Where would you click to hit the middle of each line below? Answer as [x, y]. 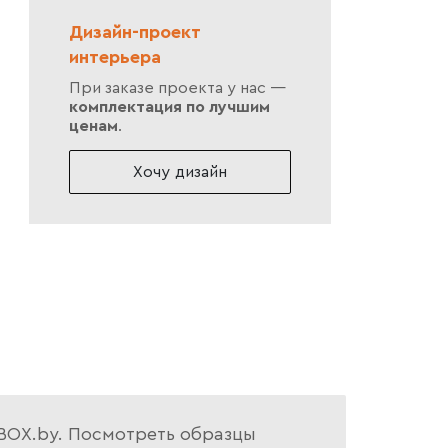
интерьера [114, 57]
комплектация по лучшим [169, 107]
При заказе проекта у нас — [177, 88]
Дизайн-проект [134, 32]
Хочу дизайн [179, 172]
